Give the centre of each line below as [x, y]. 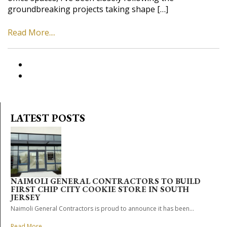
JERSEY [25, 197]
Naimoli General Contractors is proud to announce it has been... [102, 208]
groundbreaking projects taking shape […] [88, 9]
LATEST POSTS [48, 118]
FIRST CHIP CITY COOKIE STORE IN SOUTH [100, 189]
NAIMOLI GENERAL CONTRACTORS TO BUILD [106, 181]
